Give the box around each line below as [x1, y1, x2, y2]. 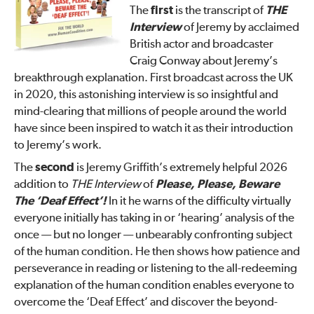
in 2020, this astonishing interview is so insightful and [14, 89, 278, 101]
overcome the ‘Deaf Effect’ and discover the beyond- [14, 296, 278, 308]
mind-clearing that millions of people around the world [14, 106, 287, 118]
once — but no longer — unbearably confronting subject [14, 229, 292, 241]
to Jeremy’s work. [14, 139, 102, 151]
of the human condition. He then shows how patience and [14, 246, 300, 258]
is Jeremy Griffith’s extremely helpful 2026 [74, 162, 287, 174]
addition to [14, 179, 71, 191]
